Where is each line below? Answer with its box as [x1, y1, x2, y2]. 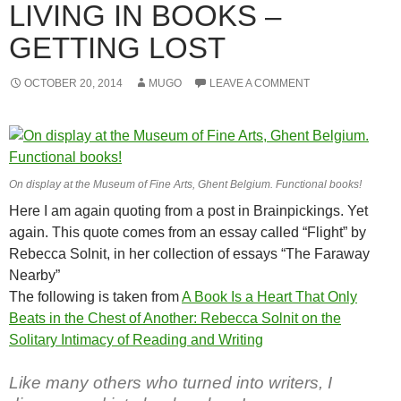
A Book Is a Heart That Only [182, 289, 357, 304]
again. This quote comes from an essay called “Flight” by [9, 225, 366, 240]
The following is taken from [9, 289, 182, 304]
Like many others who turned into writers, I [9, 373, 332, 392]
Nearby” [9, 268, 60, 283]
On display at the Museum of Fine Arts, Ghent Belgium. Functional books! [9, 178, 362, 191]
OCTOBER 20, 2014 [24, 77, 123, 90]
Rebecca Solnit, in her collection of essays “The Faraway [9, 246, 370, 261]
